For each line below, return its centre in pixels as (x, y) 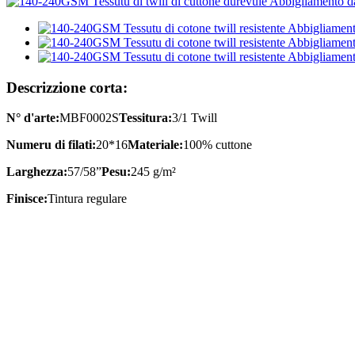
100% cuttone (218, 145)
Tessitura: (145, 118)
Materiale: (155, 145)
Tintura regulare (87, 199)
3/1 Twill (195, 118)
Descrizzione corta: (67, 87)
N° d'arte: (33, 118)
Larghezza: (37, 172)
